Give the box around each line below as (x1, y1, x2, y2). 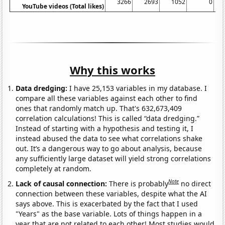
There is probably (109, 178, 169, 188)
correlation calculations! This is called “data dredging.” (16, 114, 200, 124)
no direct (181, 178, 211, 188)
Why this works (70, 62, 155, 78)
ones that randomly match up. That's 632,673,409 (16, 103, 182, 114)
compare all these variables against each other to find (16, 93, 198, 103)
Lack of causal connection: (16, 178, 109, 188)
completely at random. (16, 164, 92, 174)
